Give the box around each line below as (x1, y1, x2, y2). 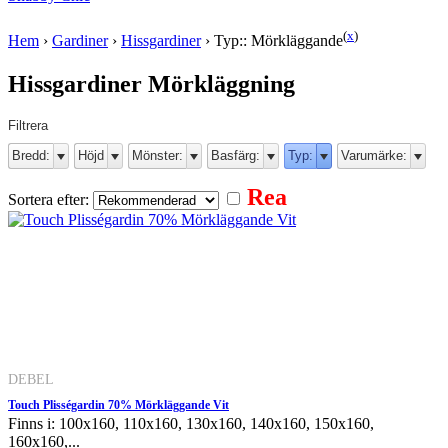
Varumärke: (341, 147, 407, 163)
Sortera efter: (8, 190, 93, 208)
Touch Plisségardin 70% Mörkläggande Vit (8, 397, 229, 412)
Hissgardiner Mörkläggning (8, 70, 295, 97)
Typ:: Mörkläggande (214, 32, 343, 50)
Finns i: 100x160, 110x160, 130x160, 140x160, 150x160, (8, 414, 374, 432)
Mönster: (132, 147, 183, 163)
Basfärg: (211, 147, 260, 163)
